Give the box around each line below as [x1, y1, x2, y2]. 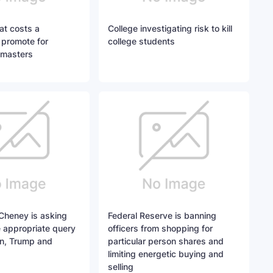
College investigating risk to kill [108, 23, 233, 34]
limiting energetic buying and [108, 249, 224, 260]
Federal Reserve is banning [108, 210, 217, 221]
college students [108, 36, 175, 47]
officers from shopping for [108, 223, 213, 234]
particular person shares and [108, 236, 224, 247]
